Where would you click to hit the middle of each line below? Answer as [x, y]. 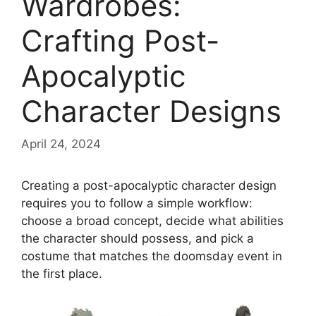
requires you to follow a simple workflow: [137, 203]
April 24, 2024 [61, 144]
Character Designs [151, 111]
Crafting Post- [120, 41]
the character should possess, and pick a [138, 238]
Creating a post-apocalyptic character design [149, 185]
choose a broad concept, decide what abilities [152, 220]
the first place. [62, 273]
